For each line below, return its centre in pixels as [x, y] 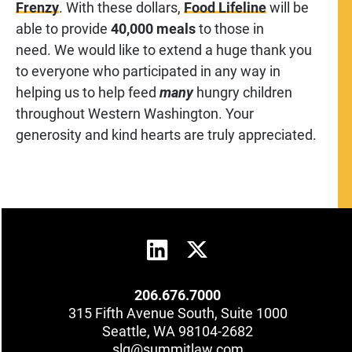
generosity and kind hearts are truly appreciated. [166, 135]
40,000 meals [153, 29]
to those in [230, 29]
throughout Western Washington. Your [135, 114]
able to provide [63, 29]
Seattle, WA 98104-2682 [178, 331]
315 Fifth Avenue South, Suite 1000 [178, 313]
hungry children [244, 92]
